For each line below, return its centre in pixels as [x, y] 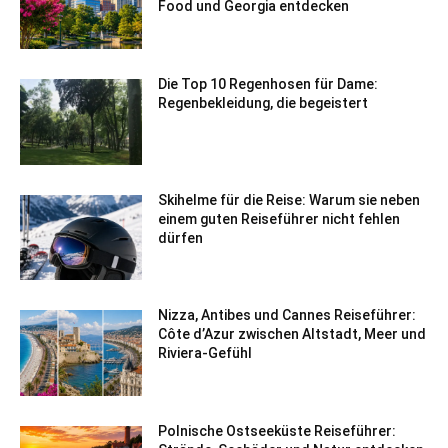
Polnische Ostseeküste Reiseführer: [277, 431]
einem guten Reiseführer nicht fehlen [279, 218]
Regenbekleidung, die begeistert [263, 103]
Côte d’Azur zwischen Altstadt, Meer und [292, 334]
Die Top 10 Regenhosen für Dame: [268, 84]
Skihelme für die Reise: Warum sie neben [289, 199]
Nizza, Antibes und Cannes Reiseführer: [287, 315]
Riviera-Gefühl [205, 353]
